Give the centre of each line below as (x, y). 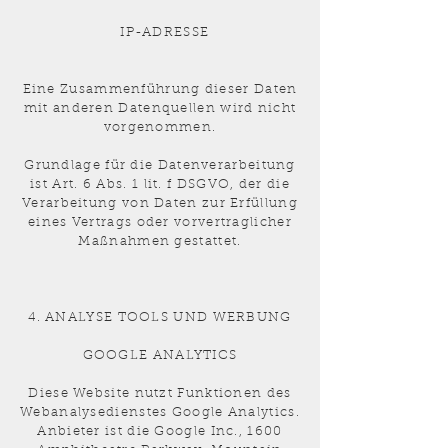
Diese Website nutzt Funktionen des (160, 393)
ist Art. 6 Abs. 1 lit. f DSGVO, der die (160, 184)
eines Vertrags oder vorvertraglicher (160, 222)
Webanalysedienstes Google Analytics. (160, 412)
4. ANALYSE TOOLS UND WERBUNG (160, 317)
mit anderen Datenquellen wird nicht (160, 108)
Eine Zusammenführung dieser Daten (160, 89)
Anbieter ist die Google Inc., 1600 (160, 431)
